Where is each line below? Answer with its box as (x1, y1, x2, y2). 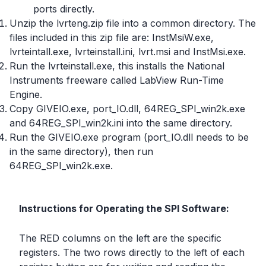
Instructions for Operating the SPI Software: (19, 202, 229, 214)
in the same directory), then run (9, 145, 153, 157)
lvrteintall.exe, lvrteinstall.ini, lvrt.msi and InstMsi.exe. (9, 46, 246, 58)
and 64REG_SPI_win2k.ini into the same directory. (9, 117, 232, 129)
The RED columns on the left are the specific (19, 232, 221, 244)
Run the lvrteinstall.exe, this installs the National (9, 60, 224, 72)
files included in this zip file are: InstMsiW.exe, (9, 31, 214, 43)
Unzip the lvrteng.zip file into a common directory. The (9, 17, 256, 29)
